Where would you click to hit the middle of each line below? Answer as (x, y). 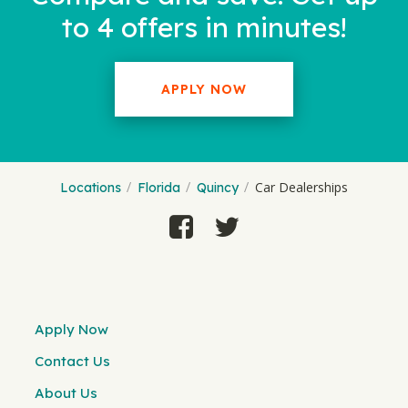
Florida (159, 188)
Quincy (218, 188)
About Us (66, 393)
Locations (91, 188)
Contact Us (72, 361)
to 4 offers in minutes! (204, 27)
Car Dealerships (301, 187)
